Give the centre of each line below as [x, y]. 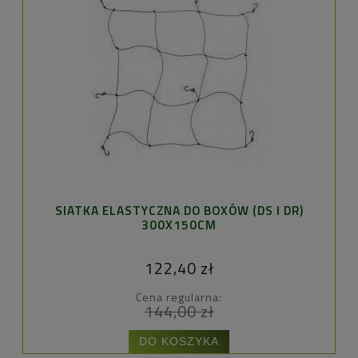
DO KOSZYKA [179, 342]
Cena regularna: [179, 296]
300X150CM [179, 225]
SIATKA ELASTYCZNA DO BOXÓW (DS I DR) [179, 210]
